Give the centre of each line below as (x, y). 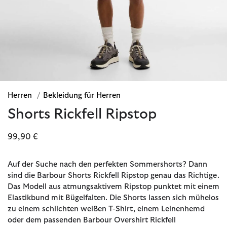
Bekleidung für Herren (82, 95)
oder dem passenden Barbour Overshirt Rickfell (92, 220)
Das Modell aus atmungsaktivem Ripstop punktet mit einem (113, 186)
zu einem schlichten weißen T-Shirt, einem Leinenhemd (106, 209)
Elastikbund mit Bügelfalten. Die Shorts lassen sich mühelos (113, 198)
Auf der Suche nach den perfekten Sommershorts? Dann (107, 164)
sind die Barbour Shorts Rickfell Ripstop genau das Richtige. (113, 175)
